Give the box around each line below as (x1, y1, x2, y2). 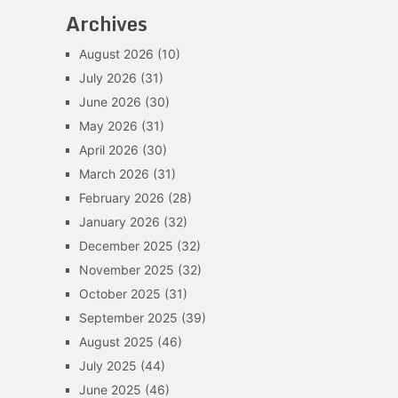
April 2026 (78, 142, 139, 157)
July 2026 (78, 70, 137, 85)
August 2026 (78, 46, 154, 61)
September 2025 (78, 310, 178, 325)
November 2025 (78, 262, 174, 277)
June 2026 (78, 94, 141, 109)
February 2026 (78, 190, 164, 205)
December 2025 (78, 238, 173, 253)
